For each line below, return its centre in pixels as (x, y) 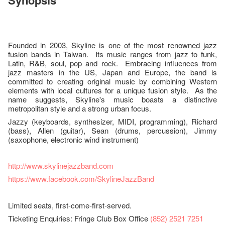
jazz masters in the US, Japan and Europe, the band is (113, 72)
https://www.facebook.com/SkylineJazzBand (81, 179)
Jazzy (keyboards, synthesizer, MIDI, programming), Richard (113, 122)
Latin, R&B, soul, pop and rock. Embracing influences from (113, 63)
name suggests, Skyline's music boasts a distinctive (113, 99)
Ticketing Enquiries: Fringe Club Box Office (79, 218)
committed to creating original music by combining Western (113, 81)
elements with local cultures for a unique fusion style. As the (113, 90)
